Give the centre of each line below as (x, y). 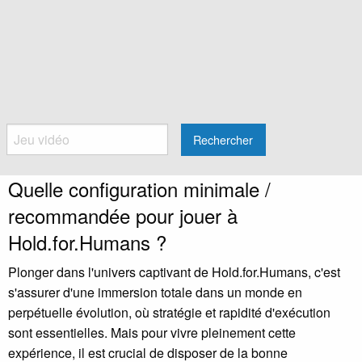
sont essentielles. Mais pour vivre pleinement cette (152, 333)
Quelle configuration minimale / (139, 189)
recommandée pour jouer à (123, 216)
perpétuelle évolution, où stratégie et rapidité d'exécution (169, 313)
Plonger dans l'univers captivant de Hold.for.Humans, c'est (174, 272)
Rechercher (223, 139)
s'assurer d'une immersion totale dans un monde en (155, 293)
